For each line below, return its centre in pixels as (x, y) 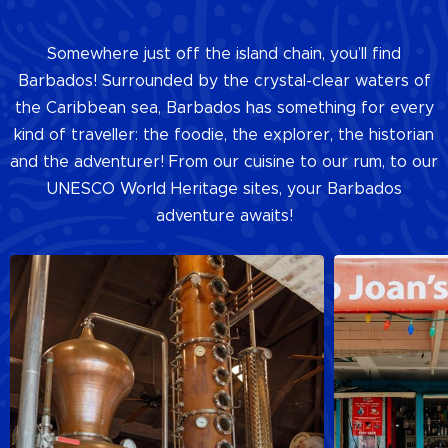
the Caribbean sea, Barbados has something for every (224, 108)
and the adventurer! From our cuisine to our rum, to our (224, 162)
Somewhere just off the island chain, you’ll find (224, 54)
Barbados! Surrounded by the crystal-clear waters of (224, 81)
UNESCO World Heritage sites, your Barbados (224, 189)
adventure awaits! (224, 216)
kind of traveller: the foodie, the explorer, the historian (224, 135)
